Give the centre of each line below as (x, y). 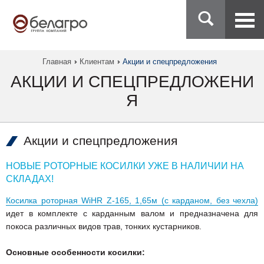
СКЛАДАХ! (30, 178)
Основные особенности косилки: (75, 252)
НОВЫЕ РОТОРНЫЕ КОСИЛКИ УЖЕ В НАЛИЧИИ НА (125, 165)
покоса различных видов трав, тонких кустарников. (104, 226)
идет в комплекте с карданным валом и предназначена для (132, 213)
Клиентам (97, 61)
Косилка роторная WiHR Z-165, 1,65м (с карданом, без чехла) (132, 200)
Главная (57, 61)
